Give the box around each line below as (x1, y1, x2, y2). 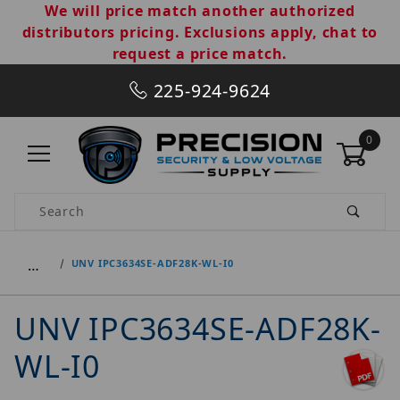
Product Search (15, 194, 117, 212)
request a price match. (112, 44, 288, 63)
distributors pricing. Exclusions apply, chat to (21, 22, 379, 42)
